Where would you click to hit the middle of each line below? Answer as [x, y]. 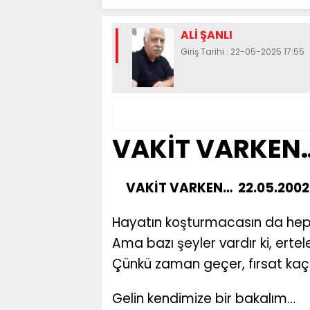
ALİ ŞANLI [207, 35]
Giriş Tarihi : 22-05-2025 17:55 [243, 52]
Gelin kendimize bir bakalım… [204, 299]
